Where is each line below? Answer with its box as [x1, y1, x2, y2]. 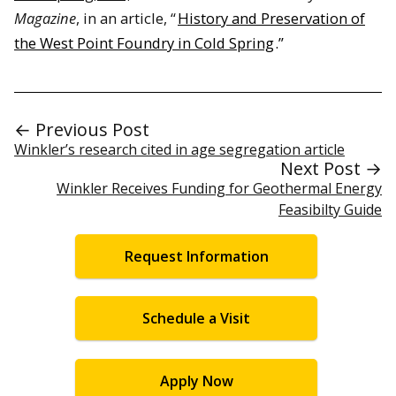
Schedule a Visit [142, 308, 250, 329]
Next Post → [280, 156, 382, 180]
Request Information [124, 246, 269, 266]
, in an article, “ [76, 8, 176, 29]
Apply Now [159, 371, 233, 391]
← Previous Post [14, 117, 149, 141]
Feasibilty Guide [278, 199, 382, 219]
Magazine [14, 8, 76, 29]
